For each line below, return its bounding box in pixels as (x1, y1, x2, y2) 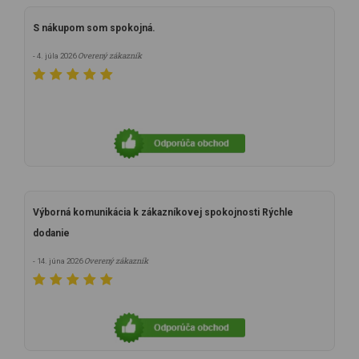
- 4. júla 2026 (33, 51, 78, 60)
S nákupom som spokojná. (33, 22, 155, 34)
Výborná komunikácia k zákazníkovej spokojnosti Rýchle (33, 207, 293, 218)
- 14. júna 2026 (33, 256, 84, 265)
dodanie (33, 228, 70, 239)
